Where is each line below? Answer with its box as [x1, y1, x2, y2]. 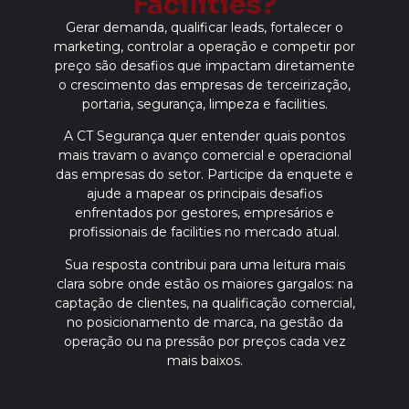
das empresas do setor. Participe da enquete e [56, 166, 353, 184]
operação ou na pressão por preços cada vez [63, 332, 346, 350]
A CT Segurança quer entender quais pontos [64, 128, 345, 145]
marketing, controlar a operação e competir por [54, 37, 355, 55]
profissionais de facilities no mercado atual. [69, 224, 340, 241]
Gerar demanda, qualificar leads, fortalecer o [66, 18, 343, 36]
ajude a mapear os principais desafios [87, 185, 322, 203]
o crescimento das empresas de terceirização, [58, 76, 351, 93]
